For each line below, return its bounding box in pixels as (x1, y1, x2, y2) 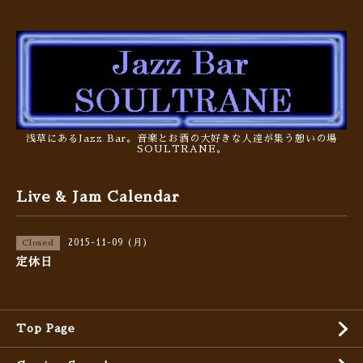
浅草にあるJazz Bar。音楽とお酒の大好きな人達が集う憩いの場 (26, 134, 337, 144)
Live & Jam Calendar (16, 190, 180, 205)
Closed (22, 239, 54, 248)
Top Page (16, 322, 75, 335)
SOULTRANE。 (136, 144, 227, 155)
